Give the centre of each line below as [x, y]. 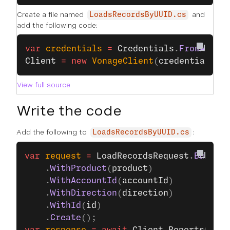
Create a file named [51, 14]
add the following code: [57, 25]
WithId [66, 205]
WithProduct [79, 168]
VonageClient [120, 61]
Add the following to [53, 132]
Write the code [69, 111]
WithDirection [84, 193]
